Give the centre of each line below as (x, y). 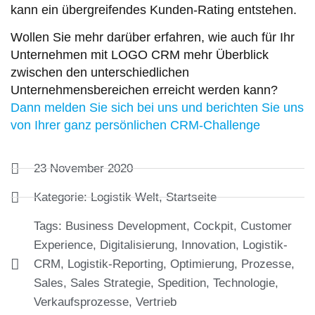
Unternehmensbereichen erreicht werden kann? (144, 90)
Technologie (244, 283)
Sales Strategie (110, 283)
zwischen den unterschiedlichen (100, 73)
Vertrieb (156, 302)
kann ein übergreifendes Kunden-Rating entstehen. (154, 9)
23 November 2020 (83, 168)
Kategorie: (62, 197)
